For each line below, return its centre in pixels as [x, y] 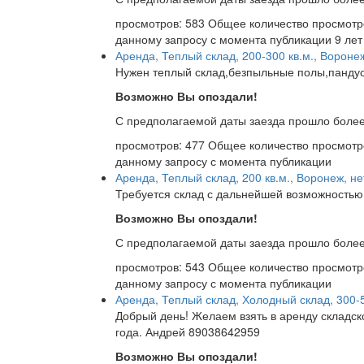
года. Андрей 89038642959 [188, 332]
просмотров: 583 [162, 23]
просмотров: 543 [162, 267]
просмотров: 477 [162, 145]
